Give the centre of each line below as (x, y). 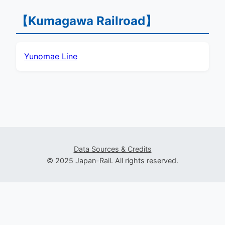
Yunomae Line (51, 56)
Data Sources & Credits (113, 149)
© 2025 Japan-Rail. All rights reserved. (113, 160)
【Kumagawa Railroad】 (87, 21)
